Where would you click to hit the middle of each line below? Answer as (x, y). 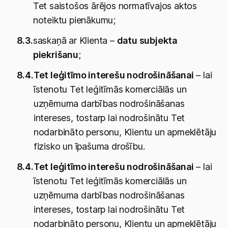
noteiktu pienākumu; (74, 20)
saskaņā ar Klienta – (75, 40)
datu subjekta (147, 40)
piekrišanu (55, 55)
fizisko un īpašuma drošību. (89, 146)
